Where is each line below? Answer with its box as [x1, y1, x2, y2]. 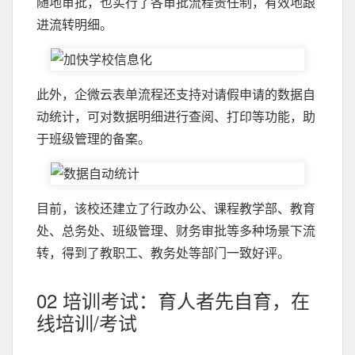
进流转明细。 [36, 15, 113, 33]
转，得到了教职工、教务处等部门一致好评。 [36, 243, 290, 261]
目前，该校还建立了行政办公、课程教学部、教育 [36, 199, 315, 217]
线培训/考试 [36, 308, 137, 336]
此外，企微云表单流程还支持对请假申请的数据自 [36, 85, 315, 103]
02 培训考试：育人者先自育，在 [36, 286, 310, 314]
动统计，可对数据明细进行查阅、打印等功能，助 [36, 107, 315, 125]
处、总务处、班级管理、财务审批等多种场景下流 [36, 221, 315, 239]
